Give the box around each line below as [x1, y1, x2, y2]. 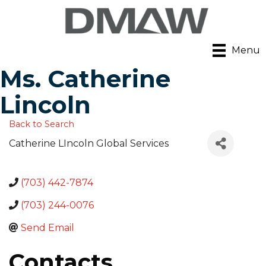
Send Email [21, 222, 74, 234]
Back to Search [9, 119, 74, 130]
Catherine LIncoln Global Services [9, 138, 169, 150]
